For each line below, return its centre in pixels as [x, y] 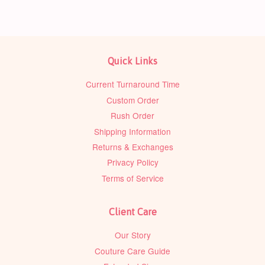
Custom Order [132, 100]
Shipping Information [132, 131]
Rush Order [132, 116]
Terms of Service [132, 178]
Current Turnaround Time [132, 84]
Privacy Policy [132, 162]
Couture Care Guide [132, 251]
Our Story [132, 235]
